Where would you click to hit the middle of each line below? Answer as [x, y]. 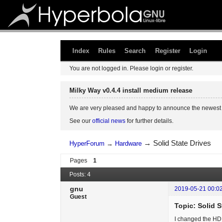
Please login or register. [162, 69]
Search [135, 51]
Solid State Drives [182, 143]
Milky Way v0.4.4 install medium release [131, 91]
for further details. [149, 121]
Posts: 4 [80, 175]
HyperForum [87, 143]
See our [81, 121]
